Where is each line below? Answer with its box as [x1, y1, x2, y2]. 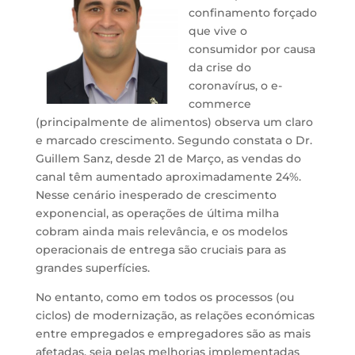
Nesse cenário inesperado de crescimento [35, 188, 277, 202]
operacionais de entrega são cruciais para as [35, 242, 286, 257]
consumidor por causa [189, 42, 316, 56]
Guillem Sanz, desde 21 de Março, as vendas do [35, 151, 301, 166]
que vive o [189, 24, 248, 38]
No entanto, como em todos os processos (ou [35, 290, 294, 304]
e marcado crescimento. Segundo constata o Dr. [35, 133, 312, 147]
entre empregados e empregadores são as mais [35, 326, 311, 341]
